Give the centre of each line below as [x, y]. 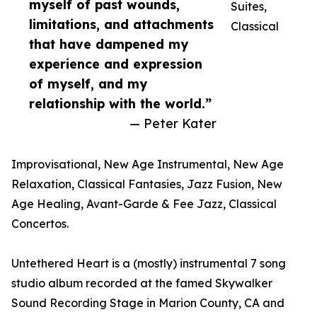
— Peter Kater [173, 123]
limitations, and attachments [121, 24]
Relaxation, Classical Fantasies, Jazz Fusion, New [147, 184]
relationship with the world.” [120, 104]
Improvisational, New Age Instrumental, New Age [148, 165]
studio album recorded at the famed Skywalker [142, 283]
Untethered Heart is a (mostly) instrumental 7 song [149, 264]
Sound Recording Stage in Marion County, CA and [148, 303]
